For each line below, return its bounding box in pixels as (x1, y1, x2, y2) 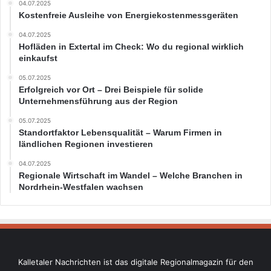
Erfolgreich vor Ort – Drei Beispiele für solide (19, 84, 203, 94)
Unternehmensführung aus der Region (19, 96, 178, 106)
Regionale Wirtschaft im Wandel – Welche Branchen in (19, 170, 243, 180)
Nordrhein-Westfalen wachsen (19, 181, 143, 192)
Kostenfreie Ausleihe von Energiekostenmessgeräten (19, 10, 238, 20)
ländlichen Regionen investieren (19, 139, 153, 149)
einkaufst (19, 53, 57, 63)
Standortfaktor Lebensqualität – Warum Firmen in (19, 127, 222, 137)
